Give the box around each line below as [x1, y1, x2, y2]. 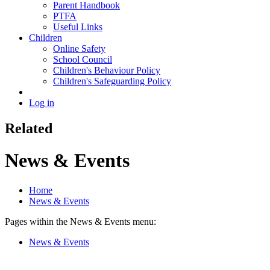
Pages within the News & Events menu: [5, 216, 156, 227]
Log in [29, 97, 54, 108]
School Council [53, 54, 112, 64]
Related [5, 120, 52, 136]
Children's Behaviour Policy [53, 64, 160, 75]
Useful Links [53, 21, 102, 32]
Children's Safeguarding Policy [53, 75, 171, 86]
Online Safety [53, 43, 105, 54]
